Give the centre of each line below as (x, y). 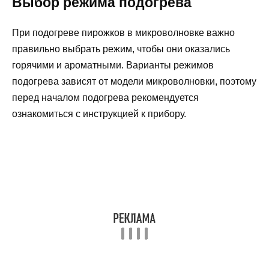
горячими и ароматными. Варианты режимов (113, 65)
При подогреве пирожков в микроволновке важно (123, 33)
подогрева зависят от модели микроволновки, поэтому (134, 82)
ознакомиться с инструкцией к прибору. (99, 114)
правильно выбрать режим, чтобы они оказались (121, 49)
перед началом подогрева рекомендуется (105, 98)
